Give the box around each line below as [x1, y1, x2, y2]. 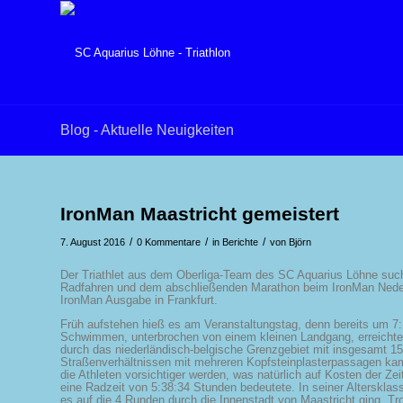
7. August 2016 [60, 237, 125, 247]
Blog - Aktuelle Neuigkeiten [60, 122, 234, 138]
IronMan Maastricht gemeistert [60, 203, 339, 224]
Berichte [222, 237, 258, 247]
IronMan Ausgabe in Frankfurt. [60, 293, 218, 308]
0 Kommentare [137, 237, 201, 247]
